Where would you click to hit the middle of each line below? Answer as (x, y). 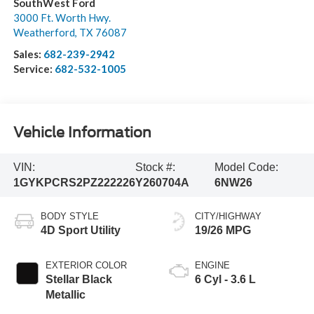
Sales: (28, 54)
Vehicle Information (82, 133)
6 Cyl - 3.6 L (225, 279)
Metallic (65, 294)
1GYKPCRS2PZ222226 (74, 182)
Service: (34, 68)
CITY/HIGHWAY (228, 216)
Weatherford (44, 32)
